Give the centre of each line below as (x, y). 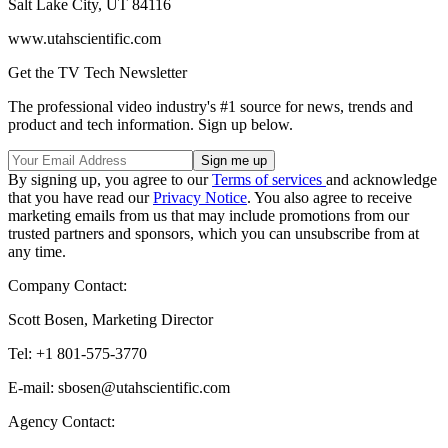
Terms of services (269, 179)
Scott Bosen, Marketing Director (110, 319)
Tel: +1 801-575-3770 (77, 353)
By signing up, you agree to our (110, 179)
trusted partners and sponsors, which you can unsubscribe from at (213, 233)
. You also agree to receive (329, 197)
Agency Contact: (61, 421)
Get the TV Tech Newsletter (97, 72)
